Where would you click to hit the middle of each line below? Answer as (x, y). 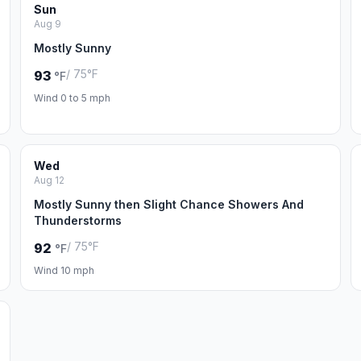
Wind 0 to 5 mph (73, 98)
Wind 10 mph (64, 270)
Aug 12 (50, 180)
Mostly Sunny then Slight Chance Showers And (169, 204)
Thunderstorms (78, 220)
